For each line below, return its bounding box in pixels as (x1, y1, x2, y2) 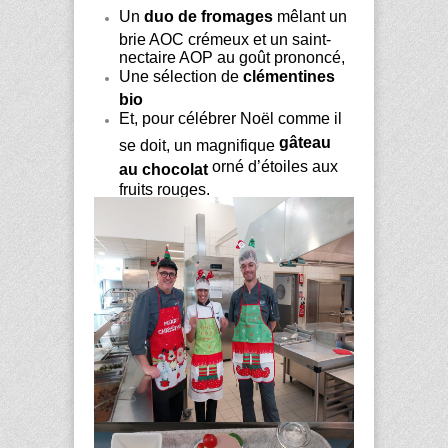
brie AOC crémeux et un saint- (119, 30, 331, 45)
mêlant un (273, 7, 347, 25)
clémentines (243, 67, 335, 85)
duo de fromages (144, 7, 273, 25)
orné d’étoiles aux (208, 157, 338, 175)
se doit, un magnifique (119, 136, 279, 151)
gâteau (279, 133, 331, 151)
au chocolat (119, 160, 208, 175)
